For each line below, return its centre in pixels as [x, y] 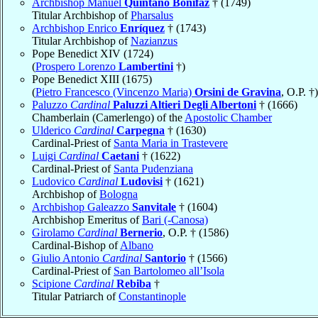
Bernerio [141, 232]
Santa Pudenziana [153, 168]
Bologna [119, 194]
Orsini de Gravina [238, 92]
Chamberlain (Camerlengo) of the [108, 117]
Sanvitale [154, 207]
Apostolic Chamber [228, 117]
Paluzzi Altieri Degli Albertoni [185, 104]
